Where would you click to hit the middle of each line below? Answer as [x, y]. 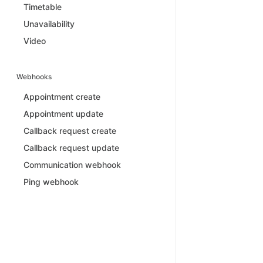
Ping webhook [51, 181]
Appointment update [63, 113]
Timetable [43, 6]
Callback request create [70, 130]
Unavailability [49, 23]
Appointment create [62, 96]
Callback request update [71, 147]
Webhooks [34, 76]
